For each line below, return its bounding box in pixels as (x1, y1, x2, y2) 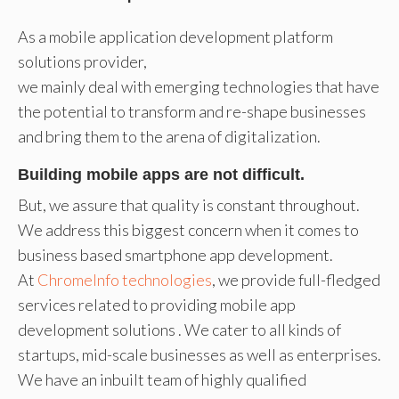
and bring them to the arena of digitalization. (18, 126, 321, 146)
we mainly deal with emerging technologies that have (18, 77, 379, 96)
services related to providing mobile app (18, 295, 296, 314)
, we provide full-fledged (212, 270, 380, 289)
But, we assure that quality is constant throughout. (18, 195, 360, 215)
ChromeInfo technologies (37, 270, 212, 289)
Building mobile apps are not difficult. (18, 166, 305, 183)
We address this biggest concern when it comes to (18, 220, 359, 240)
